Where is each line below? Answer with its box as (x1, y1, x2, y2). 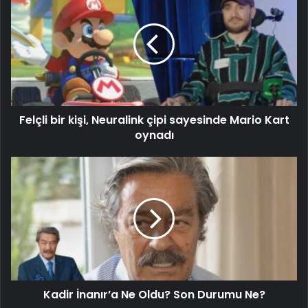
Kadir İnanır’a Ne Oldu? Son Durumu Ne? (43, 287, 265, 303)
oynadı (134, 127, 174, 144)
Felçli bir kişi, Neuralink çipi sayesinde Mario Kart (19, 112, 289, 129)
